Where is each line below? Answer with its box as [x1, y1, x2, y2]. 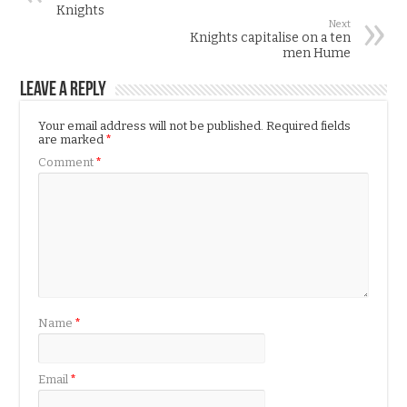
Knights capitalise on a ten [189, 29, 351, 45]
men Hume [282, 45, 351, 61]
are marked [38, 132, 107, 146]
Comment [38, 154, 97, 169]
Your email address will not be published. [38, 118, 264, 133]
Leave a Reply [20, 79, 107, 101]
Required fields [266, 118, 352, 133]
